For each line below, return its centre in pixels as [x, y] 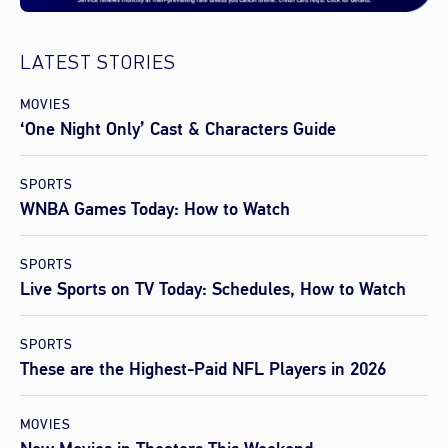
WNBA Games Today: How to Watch [155, 209]
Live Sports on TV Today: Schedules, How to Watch [213, 289]
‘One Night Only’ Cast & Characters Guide [178, 129]
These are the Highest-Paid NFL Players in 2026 [203, 369]
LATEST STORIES [98, 64]
